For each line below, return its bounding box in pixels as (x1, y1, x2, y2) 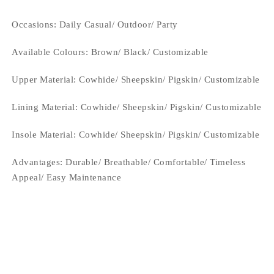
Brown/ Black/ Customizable (91, 46, 209, 57)
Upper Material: (12, 74, 80, 84)
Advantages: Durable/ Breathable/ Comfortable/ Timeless (12, 157, 246, 167)
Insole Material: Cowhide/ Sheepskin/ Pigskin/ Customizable (12, 129, 260, 139)
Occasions (12, 19, 54, 29)
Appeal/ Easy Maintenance (12, 172, 122, 182)
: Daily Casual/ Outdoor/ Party (53, 19, 178, 29)
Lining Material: (12, 102, 81, 112)
